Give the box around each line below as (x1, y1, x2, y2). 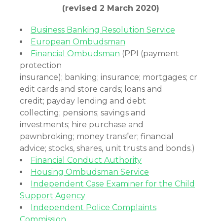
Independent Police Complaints (31, 203, 156, 212)
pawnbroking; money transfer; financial (20, 132, 174, 141)
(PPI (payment (120, 49, 179, 58)
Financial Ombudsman (31, 49, 120, 58)
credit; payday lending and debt (20, 96, 146, 106)
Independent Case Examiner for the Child (31, 179, 195, 188)
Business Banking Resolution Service (31, 25, 175, 35)
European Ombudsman (31, 37, 125, 46)
